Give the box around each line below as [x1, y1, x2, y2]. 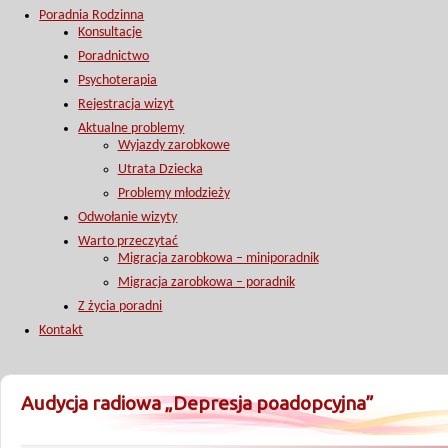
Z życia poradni [78, 299, 163, 314]
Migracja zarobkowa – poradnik [117, 275, 295, 290]
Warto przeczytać [78, 234, 179, 249]
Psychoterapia [78, 73, 158, 88]
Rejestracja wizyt [78, 97, 175, 112]
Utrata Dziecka [117, 162, 203, 177]
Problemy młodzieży [117, 186, 230, 201]
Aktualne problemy [78, 121, 185, 136]
